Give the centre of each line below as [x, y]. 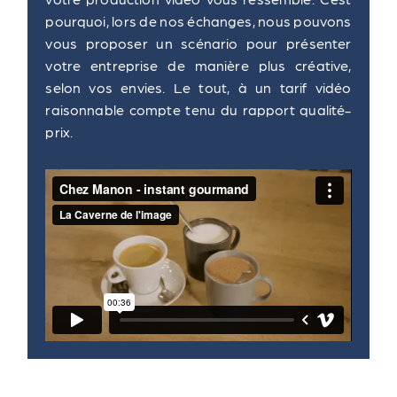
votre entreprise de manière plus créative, [198, 65]
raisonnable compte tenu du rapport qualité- [198, 109]
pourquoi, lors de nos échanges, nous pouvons [198, 21]
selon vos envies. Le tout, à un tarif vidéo [198, 87]
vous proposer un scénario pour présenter [198, 43]
